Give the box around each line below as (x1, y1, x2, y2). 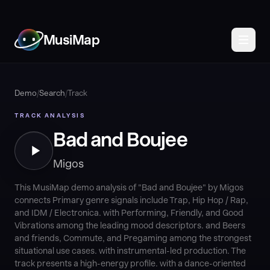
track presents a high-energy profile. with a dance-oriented (14, 259, 246, 268)
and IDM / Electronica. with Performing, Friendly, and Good (14, 208, 243, 218)
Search (39, 89, 65, 98)
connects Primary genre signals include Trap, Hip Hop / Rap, (14, 195, 248, 205)
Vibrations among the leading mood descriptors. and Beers (14, 221, 245, 230)
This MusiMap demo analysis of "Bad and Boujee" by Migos (14, 183, 243, 192)
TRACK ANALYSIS (14, 111, 85, 119)
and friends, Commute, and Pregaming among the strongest (14, 233, 251, 243)
